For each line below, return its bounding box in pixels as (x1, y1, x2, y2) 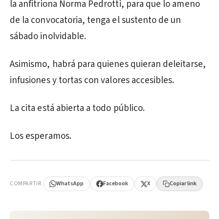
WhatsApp (56, 179, 84, 188)
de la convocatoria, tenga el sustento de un (10, 14, 181, 27)
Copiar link (170, 179, 197, 188)
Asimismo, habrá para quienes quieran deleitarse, (10, 58, 206, 71)
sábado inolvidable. (10, 30, 87, 43)
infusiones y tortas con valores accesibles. (10, 74, 175, 87)
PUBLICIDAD (17, 162, 44, 169)
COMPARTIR (10, 179, 42, 188)
